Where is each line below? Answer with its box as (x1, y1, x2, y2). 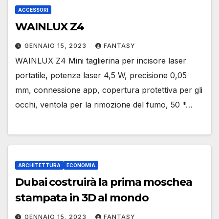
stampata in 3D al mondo (15, 191, 149, 205)
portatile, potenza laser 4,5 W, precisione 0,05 (15, 70, 187, 80)
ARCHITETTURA (18, 162, 61, 169)
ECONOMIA (66, 162, 95, 169)
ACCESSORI (18, 6, 48, 13)
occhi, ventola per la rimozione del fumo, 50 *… (15, 99, 193, 109)
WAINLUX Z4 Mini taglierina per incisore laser (15, 55, 186, 66)
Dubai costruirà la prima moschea (15, 175, 192, 189)
